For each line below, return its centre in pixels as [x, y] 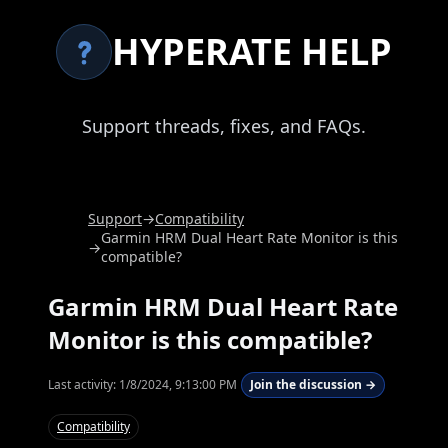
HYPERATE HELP [252, 51]
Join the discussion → [313, 385]
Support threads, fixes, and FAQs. [224, 126]
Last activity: [83, 385]
